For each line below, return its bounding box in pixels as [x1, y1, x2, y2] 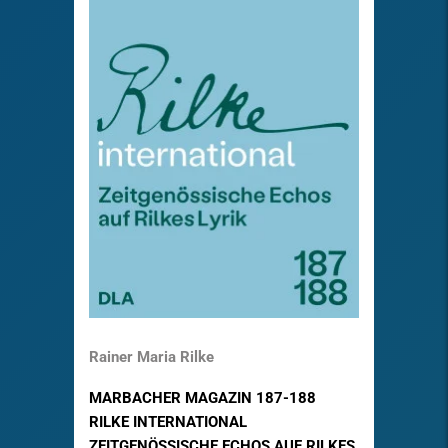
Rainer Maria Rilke [89, 348, 214, 367]
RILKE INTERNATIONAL [89, 413, 247, 432]
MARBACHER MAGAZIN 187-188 [89, 389, 316, 408]
